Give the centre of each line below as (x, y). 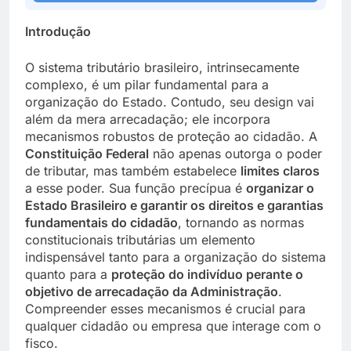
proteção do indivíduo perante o (207, 274)
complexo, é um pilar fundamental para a (147, 84)
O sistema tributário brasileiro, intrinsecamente (162, 67)
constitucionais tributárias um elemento (140, 239)
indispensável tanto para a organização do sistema (175, 257)
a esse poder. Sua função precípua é (136, 188)
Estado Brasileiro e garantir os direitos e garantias (174, 205)
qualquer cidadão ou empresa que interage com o (173, 326)
